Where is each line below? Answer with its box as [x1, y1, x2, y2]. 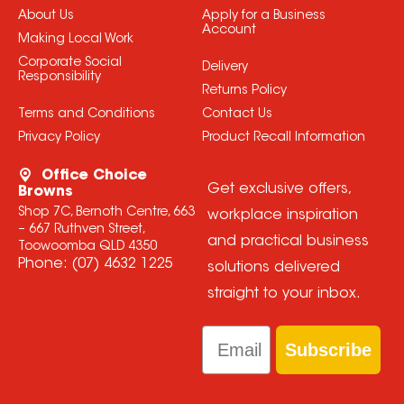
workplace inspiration [207, 208, 358, 224]
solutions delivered [207, 261, 340, 276]
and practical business [207, 234, 369, 250]
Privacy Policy [17, 132, 100, 145]
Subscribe [285, 340, 372, 361]
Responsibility [17, 71, 101, 85]
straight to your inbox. [207, 287, 361, 302]
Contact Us [201, 108, 272, 122]
